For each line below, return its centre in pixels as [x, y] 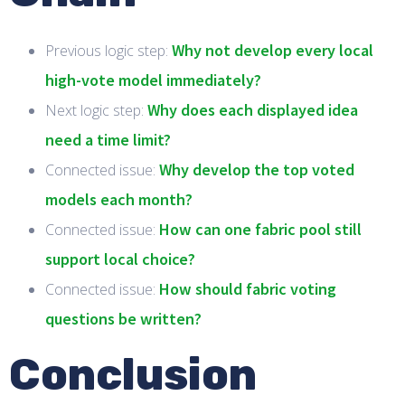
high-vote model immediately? [153, 79]
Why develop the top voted [257, 169]
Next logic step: [96, 110]
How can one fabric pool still [260, 228]
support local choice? [120, 258]
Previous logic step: [108, 50]
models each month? [119, 198]
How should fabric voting [248, 288]
